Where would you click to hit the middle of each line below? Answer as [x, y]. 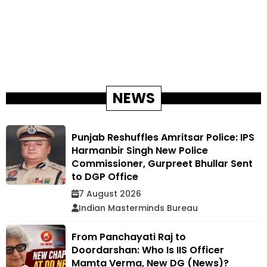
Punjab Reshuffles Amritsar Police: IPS [163, 137]
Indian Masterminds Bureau [138, 208]
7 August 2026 [110, 193]
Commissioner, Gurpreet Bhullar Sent [162, 163]
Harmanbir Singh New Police [140, 150]
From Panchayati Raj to [129, 237]
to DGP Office [105, 176]
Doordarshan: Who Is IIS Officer [148, 250]
